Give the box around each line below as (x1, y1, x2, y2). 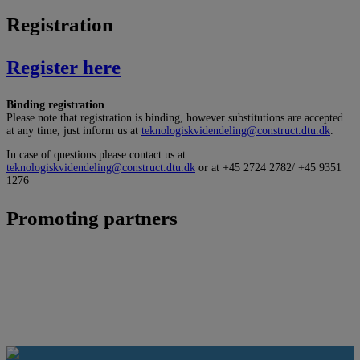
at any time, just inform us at (6, 125, 141, 137)
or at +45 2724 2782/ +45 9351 (195, 162, 342, 174)
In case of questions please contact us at (6, 149, 186, 162)
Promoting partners (6, 207, 178, 230)
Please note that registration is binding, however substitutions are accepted (6, 112, 343, 125)
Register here (6, 56, 121, 79)
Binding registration (6, 99, 104, 112)
